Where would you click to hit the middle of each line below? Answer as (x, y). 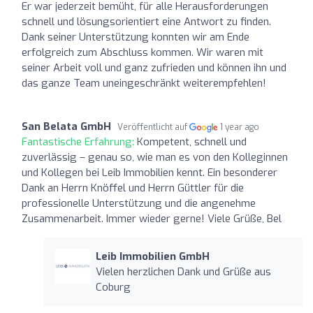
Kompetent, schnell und (192, 141)
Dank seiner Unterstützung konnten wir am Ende (136, 37)
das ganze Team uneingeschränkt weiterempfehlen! (144, 83)
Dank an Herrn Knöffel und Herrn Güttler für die (133, 188)
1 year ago (240, 127)
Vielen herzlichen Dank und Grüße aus (183, 271)
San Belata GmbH (66, 126)
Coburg (113, 287)
